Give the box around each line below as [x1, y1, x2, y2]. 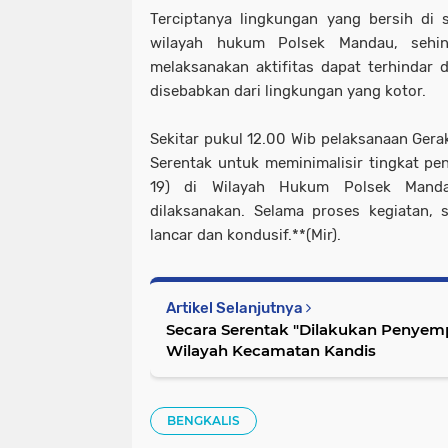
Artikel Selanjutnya [166, 299, 306, 318]
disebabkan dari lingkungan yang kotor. [150, 82, 426, 101]
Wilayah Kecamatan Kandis [166, 341, 376, 361]
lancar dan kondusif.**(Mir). [150, 226, 341, 245]
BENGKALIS [167, 413, 240, 429]
